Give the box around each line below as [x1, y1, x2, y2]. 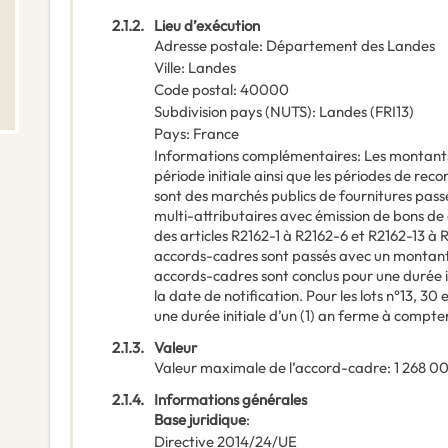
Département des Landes [266, 36, 435, 56]
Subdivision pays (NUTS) [154, 102, 312, 122]
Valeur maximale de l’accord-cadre [154, 358, 387, 378]
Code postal [154, 80, 233, 100]
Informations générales [154, 390, 307, 410]
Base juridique [154, 410, 246, 430]
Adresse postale [154, 36, 259, 56]
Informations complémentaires [154, 146, 357, 166]
